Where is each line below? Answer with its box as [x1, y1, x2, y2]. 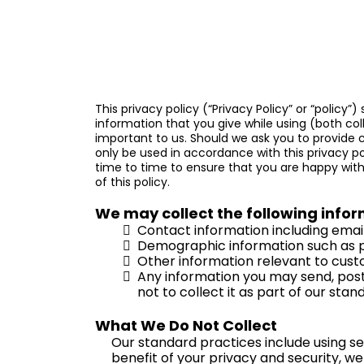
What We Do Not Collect [95, 315, 277, 336]
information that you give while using [95, 115, 310, 132]
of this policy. [95, 174, 170, 190]
